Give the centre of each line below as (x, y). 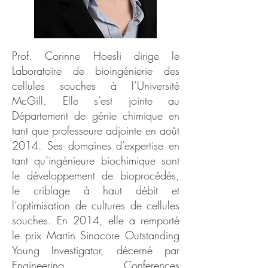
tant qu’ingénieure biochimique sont (96, 160)
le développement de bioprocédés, (96, 175)
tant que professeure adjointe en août (96, 130)
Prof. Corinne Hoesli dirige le (96, 56)
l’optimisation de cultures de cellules (96, 205)
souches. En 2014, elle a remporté (96, 220)
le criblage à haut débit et (96, 190)
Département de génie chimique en (96, 115)
